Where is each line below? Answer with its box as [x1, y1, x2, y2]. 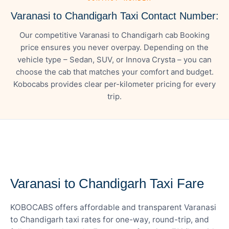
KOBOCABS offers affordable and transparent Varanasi [10, 202, 216, 212]
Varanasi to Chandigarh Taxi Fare [10, 175, 204, 191]
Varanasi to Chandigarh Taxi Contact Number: [10, 10, 219, 21]
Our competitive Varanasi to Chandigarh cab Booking [19, 30, 210, 40]
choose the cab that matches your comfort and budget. [15, 66, 214, 77]
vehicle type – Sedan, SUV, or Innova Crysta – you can [17, 54, 212, 64]
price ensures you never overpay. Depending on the [20, 42, 209, 52]
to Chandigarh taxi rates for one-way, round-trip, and [10, 214, 209, 224]
